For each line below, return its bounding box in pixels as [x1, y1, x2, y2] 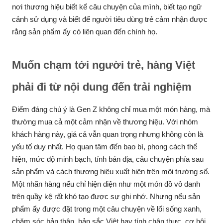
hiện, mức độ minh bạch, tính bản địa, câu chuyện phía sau [12, 155, 204, 163]
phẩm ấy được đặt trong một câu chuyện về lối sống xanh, [12, 205, 202, 213]
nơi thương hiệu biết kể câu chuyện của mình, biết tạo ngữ [12, 2, 202, 11]
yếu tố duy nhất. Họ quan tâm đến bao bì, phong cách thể [12, 142, 197, 151]
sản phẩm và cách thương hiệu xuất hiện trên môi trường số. [12, 167, 210, 176]
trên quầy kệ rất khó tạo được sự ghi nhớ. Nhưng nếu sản [12, 192, 200, 201]
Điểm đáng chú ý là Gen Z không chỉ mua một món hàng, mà [12, 105, 210, 113]
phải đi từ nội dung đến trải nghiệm [12, 81, 192, 93]
